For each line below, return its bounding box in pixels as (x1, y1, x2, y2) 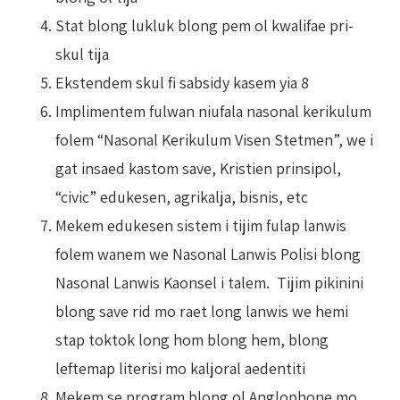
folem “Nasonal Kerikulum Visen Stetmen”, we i (55, 129, 373, 150)
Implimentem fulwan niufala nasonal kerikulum (55, 100, 371, 121)
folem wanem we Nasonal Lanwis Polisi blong (55, 243, 361, 264)
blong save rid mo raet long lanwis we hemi (55, 300, 348, 321)
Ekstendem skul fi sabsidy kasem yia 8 (55, 71, 309, 93)
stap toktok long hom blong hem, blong (55, 329, 329, 350)
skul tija (55, 43, 109, 64)
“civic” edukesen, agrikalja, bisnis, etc (55, 186, 308, 207)
